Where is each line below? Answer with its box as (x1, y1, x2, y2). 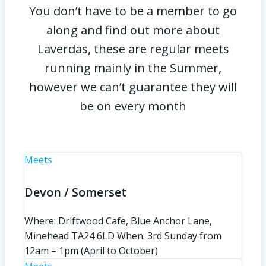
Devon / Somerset (24, 184, 126, 201)
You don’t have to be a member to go (29, 2, 237, 19)
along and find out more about (46, 21, 220, 38)
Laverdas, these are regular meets (37, 40, 229, 57)
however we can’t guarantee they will (29, 78, 237, 95)
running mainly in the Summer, (45, 59, 221, 76)
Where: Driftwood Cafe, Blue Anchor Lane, (24, 214, 212, 228)
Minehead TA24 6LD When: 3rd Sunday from (24, 229, 221, 243)
